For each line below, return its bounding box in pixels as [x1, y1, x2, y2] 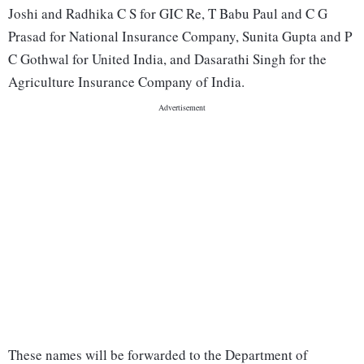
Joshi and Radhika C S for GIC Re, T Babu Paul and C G [8, 4, 327, 24]
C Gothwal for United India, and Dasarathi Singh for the [8, 50, 327, 69]
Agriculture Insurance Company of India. [8, 72, 245, 92]
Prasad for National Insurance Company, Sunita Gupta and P [8, 27, 352, 46]
